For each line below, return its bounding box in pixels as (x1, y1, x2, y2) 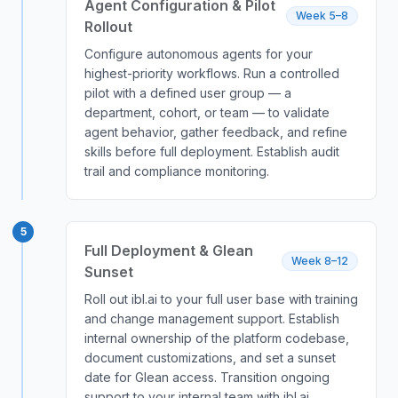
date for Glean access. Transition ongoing (84, 370, 330, 385)
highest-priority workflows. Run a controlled (84, 66, 339, 81)
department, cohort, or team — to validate (84, 105, 330, 120)
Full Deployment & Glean (84, 242, 253, 259)
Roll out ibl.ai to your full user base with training (84, 291, 358, 306)
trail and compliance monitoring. (84, 163, 269, 179)
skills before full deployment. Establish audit (84, 144, 339, 159)
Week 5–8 (296, 9, 348, 22)
